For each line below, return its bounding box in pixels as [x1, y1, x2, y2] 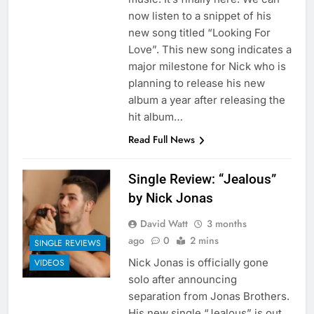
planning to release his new [128, 76, 265, 90]
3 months [206, 217, 247, 231]
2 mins [189, 233, 219, 248]
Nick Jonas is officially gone [128, 256, 268, 270]
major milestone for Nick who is [128, 60, 286, 74]
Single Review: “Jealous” [128, 171, 276, 188]
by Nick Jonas [128, 190, 213, 207]
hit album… [128, 110, 183, 124]
